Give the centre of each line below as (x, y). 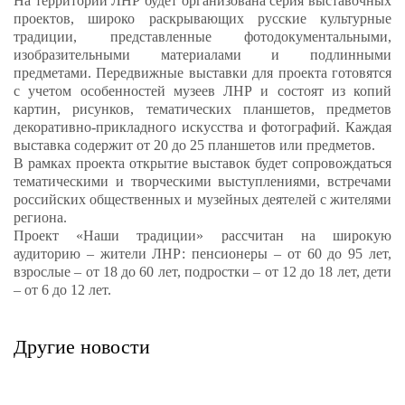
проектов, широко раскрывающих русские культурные (202, 18)
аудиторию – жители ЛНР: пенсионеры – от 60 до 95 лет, (202, 253)
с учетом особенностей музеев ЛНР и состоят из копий (202, 90)
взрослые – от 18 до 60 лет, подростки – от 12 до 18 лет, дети (202, 271)
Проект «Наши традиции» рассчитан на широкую (202, 235)
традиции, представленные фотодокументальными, (202, 36)
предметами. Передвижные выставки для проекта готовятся (202, 72)
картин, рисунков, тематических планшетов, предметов (202, 108)
